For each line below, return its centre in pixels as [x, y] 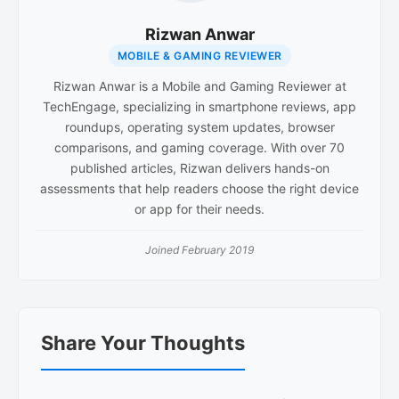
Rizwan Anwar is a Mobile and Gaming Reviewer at [199, 85]
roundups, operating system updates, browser [199, 126]
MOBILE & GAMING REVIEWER [199, 55]
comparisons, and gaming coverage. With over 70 [199, 147]
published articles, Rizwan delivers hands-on [199, 167]
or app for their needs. [199, 208]
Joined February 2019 [199, 249]
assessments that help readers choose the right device [199, 188]
